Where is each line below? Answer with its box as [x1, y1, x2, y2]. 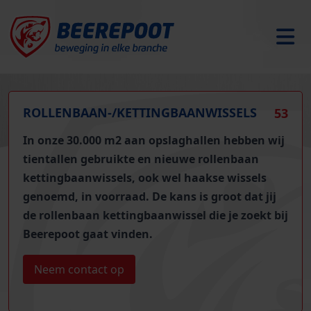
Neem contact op [34, 262, 124, 277]
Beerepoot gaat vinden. [23, 226, 153, 242]
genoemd [23, 189, 75, 204]
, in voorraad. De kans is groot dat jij [75, 189, 276, 204]
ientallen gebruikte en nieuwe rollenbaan [28, 151, 259, 167]
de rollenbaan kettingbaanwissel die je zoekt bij [23, 208, 288, 223]
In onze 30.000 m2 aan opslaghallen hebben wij [23, 133, 285, 148]
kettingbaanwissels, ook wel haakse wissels [23, 170, 267, 185]
